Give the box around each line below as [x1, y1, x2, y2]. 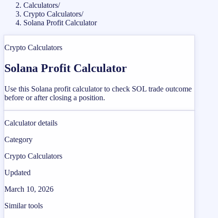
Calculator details [4, 118, 57, 127]
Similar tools [4, 201, 43, 210]
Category [4, 135, 33, 144]
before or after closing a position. [4, 93, 105, 102]
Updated [4, 168, 31, 177]
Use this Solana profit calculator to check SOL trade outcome [4, 84, 192, 93]
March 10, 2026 [4, 184, 54, 193]
